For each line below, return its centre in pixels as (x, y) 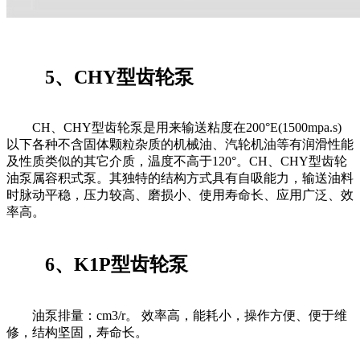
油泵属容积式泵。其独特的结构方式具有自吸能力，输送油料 (180, 178)
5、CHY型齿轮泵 (100, 77)
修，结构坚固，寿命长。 (77, 333)
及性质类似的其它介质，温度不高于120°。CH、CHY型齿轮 (177, 162)
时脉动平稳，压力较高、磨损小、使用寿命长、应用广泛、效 (180, 195)
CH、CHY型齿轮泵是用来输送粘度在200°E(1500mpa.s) (174, 128)
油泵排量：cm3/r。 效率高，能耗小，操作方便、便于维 (177, 316)
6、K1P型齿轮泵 (97, 265)
